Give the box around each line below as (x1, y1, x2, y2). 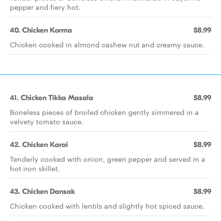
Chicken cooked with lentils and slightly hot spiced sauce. (10, 201, 204, 211)
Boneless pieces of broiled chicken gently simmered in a (10, 107, 199, 117)
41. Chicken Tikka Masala (10, 93, 93, 102)
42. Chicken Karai (10, 140, 68, 149)
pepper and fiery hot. (10, 2, 80, 12)
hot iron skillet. (10, 163, 60, 173)
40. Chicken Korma (10, 26, 72, 35)
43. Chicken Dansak (10, 187, 75, 196)
